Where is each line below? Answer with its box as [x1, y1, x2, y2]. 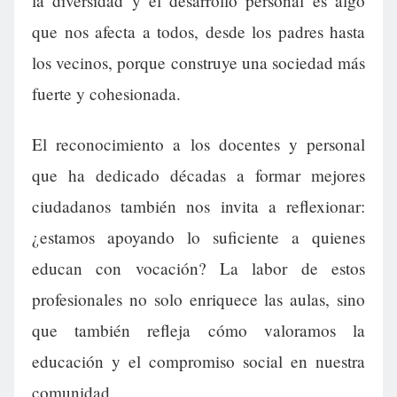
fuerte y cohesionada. [32, 82, 181, 105]
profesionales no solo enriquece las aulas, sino [32, 288, 365, 311]
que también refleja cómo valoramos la [32, 319, 365, 342]
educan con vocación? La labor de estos [32, 257, 365, 280]
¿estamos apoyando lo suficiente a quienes [32, 226, 365, 249]
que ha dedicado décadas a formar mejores [32, 164, 365, 187]
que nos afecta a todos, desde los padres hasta [32, 20, 365, 43]
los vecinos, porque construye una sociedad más [32, 51, 365, 74]
